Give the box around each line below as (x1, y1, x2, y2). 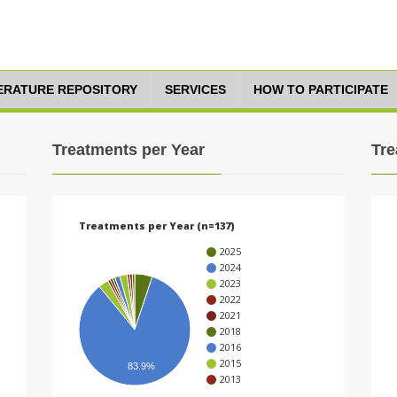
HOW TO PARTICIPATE (253, 82, 388, 97)
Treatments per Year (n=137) (79, 219, 235, 233)
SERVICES (165, 82, 226, 97)
